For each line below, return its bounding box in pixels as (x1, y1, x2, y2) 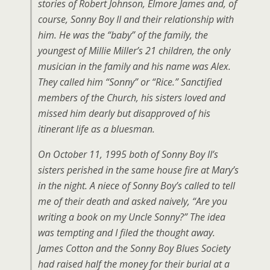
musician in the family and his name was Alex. (38, 60, 231, 73)
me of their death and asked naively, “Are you (38, 195, 227, 208)
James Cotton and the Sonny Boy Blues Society (38, 242, 230, 255)
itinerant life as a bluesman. (38, 122, 155, 136)
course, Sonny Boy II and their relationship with (38, 13, 234, 26)
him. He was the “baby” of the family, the (38, 28, 208, 42)
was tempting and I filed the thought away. (38, 226, 215, 239)
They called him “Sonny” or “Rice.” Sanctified (38, 75, 222, 89)
